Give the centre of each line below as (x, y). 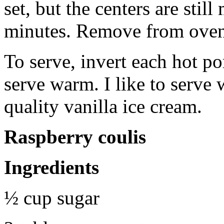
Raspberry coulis (75, 136)
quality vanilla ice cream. (105, 106)
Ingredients (51, 167)
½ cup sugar (52, 197)
